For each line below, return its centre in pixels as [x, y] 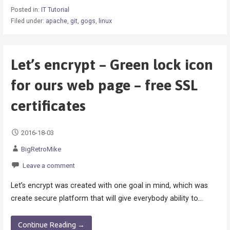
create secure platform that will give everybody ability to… [107, 198]
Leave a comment [49, 166]
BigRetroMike [41, 149]
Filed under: [28, 21]
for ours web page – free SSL [104, 85]
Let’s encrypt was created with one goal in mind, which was [109, 185]
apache [56, 21]
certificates [48, 105]
